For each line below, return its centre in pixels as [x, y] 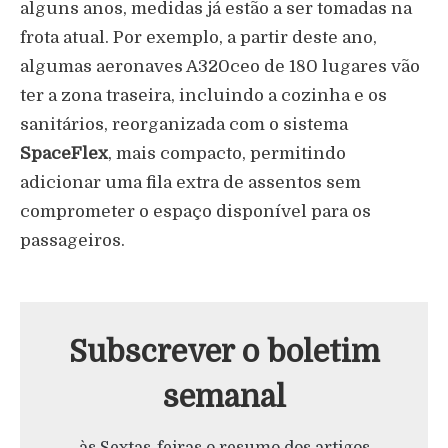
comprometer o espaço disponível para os [195, 211]
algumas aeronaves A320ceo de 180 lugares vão [220, 66]
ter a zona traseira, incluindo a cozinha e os [203, 95]
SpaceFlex [64, 153]
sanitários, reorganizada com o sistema [184, 124]
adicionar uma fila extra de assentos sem [190, 182]
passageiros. [72, 240]
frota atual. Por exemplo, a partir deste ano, [198, 37]
